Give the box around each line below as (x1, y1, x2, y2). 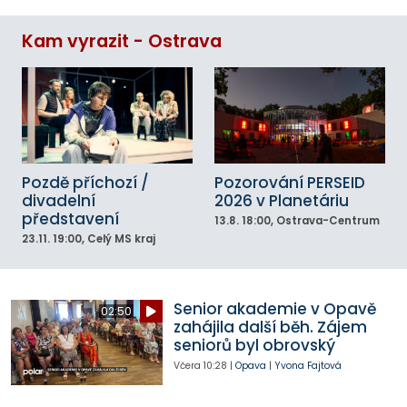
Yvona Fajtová (273, 359, 342, 373)
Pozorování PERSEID (214, 171, 365, 194)
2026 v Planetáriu (214, 189, 349, 212)
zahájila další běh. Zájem (173, 316, 367, 339)
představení (22, 207, 119, 230)
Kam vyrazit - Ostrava (22, 29, 222, 55)
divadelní (22, 189, 95, 212)
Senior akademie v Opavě (173, 298, 376, 321)
